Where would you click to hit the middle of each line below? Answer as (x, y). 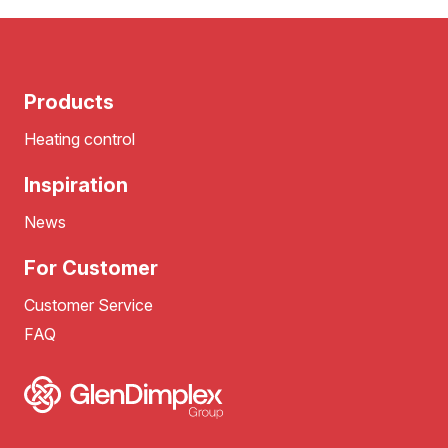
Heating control (79, 139)
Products (69, 102)
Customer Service (88, 305)
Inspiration (76, 185)
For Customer (91, 268)
